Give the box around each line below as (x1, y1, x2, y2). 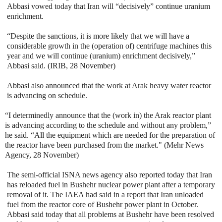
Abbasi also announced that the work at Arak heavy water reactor (7, 81, 211, 90)
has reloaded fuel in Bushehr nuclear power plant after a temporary (7, 180, 215, 189)
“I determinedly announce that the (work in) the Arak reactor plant (5, 111, 211, 119)
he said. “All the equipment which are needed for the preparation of (5, 130, 215, 139)
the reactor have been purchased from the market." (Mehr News (5, 140, 204, 149)
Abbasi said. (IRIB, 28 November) (7, 61, 115, 70)
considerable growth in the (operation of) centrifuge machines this (7, 41, 212, 50)
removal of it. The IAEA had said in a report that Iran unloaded (7, 190, 204, 199)
